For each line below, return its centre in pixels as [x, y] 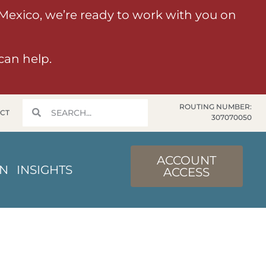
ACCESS [187, 172]
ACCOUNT [187, 161]
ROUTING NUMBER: [216, 106]
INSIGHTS [44, 170]
